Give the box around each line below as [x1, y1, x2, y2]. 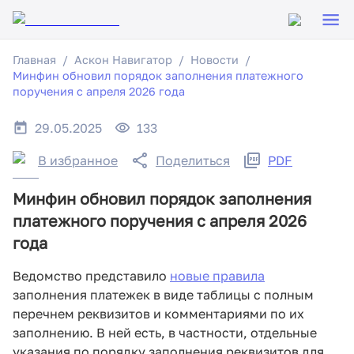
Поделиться [156, 153, 230, 168]
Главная [13, 53, 56, 66]
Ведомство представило [13, 268, 170, 284]
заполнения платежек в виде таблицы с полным [13, 287, 314, 303]
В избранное [38, 153, 118, 168]
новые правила [170, 268, 265, 284]
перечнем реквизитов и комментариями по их [13, 306, 304, 322]
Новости [190, 53, 239, 66]
